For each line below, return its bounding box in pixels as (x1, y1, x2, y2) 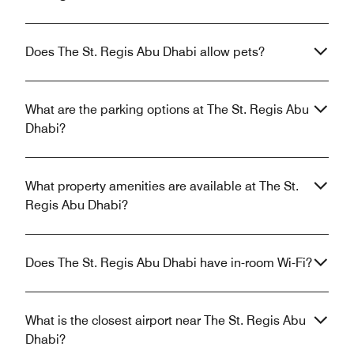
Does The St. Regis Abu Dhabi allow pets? (25, 43, 265, 59)
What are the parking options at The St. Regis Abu (25, 101, 309, 117)
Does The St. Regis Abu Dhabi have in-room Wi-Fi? (25, 254, 312, 270)
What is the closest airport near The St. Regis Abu (25, 312, 306, 328)
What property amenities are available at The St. (25, 178, 299, 194)
